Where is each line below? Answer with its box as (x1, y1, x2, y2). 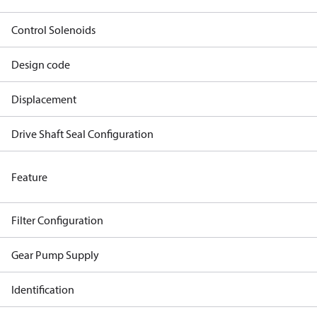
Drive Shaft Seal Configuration (11, 127, 154, 141)
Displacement (11, 92, 76, 106)
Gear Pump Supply (11, 248, 99, 262)
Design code (11, 57, 70, 71)
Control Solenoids (11, 23, 96, 37)
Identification (11, 282, 74, 296)
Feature (11, 170, 47, 184)
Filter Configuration (11, 213, 103, 227)
